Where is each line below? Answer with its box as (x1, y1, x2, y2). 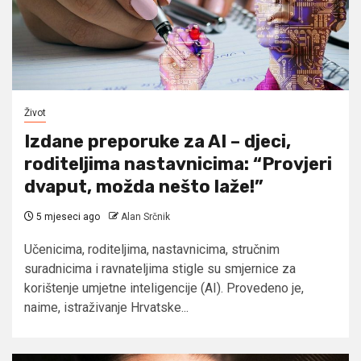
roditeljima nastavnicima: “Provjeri (24, 152, 332, 175)
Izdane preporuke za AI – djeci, (24, 130, 291, 152)
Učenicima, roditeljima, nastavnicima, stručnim (24, 241, 280, 257)
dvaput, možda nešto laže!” (24, 175, 263, 197)
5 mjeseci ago (34, 210, 100, 222)
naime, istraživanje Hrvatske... (24, 299, 189, 315)
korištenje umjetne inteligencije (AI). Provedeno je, (24, 280, 304, 296)
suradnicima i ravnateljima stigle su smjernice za (24, 260, 296, 276)
